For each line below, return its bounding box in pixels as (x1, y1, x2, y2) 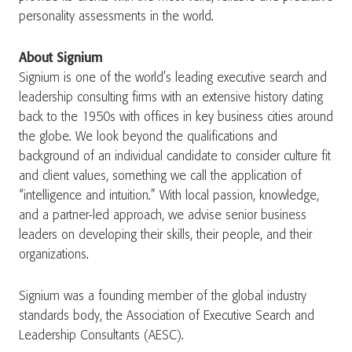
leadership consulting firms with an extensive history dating (19, 91, 323, 104)
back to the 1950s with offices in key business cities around (19, 111, 333, 124)
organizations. (19, 248, 89, 262)
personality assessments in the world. (19, 10, 214, 24)
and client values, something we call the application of (19, 170, 302, 183)
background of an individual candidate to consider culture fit (19, 150, 331, 163)
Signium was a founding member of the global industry (19, 290, 306, 303)
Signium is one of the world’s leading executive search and (19, 71, 327, 85)
